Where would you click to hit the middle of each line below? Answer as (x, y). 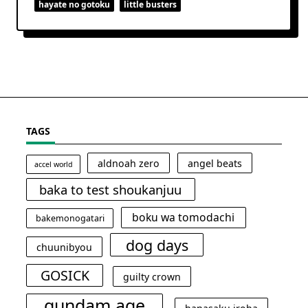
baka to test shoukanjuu (111, 189)
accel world (53, 164)
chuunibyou (65, 247)
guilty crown (152, 276)
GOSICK (65, 275)
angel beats (215, 163)
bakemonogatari (70, 218)
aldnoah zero (128, 163)
